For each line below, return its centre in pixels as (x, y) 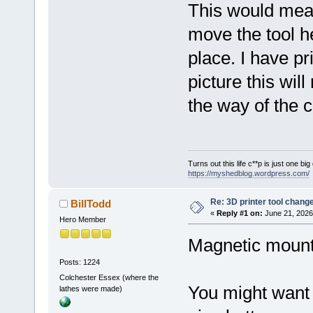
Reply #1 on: (239, 213)
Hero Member (82, 219)
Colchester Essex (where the (109, 277)
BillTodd (91, 203)
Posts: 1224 (79, 262)
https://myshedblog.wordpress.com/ (248, 173)
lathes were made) (90, 288)
